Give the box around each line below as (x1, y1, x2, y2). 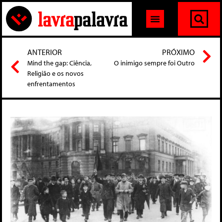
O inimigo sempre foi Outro (114, 58, 195, 68)
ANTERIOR (27, 47, 62, 57)
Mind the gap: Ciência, (27, 58, 92, 68)
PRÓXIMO (162, 47, 195, 57)
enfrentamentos (27, 79, 75, 89)
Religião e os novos (27, 69, 84, 78)
